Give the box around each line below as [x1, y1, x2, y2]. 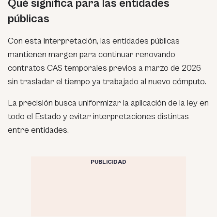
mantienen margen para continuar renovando [8, 49, 175, 60]
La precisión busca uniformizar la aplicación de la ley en [8, 97, 209, 108]
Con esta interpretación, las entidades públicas [8, 35, 180, 46]
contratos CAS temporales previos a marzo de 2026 [8, 62, 201, 73]
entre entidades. [8, 124, 69, 135]
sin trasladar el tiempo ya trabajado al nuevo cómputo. [8, 76, 206, 87]
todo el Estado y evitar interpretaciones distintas [8, 111, 189, 122]
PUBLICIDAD [91, 158, 126, 165]
